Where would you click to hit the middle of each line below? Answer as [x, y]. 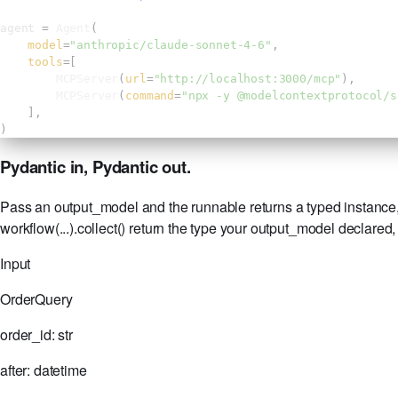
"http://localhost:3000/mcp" [247, 79]
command [150, 96]
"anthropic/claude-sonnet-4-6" [171, 45]
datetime [60, 370]
